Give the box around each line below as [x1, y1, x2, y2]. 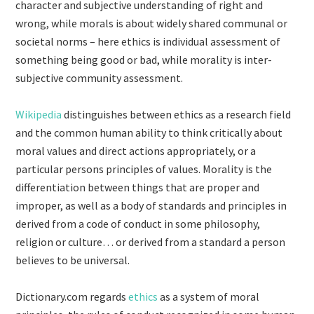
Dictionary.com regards [15, 289, 129, 303]
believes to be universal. [15, 253, 130, 267]
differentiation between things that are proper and [15, 180, 260, 194]
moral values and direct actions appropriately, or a [15, 144, 257, 158]
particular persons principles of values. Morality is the [15, 162, 273, 176]
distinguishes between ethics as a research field [64, 107, 292, 121]
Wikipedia [15, 107, 64, 121]
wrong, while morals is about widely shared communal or [15, 16, 288, 30]
